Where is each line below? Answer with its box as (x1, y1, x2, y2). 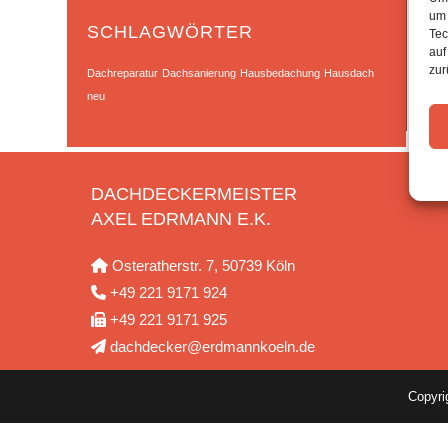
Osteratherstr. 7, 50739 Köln (108, 257, 296, 274)
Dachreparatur (87, 67, 159, 79)
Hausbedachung (240, 67, 321, 79)
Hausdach (324, 67, 375, 79)
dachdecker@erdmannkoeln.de (106, 338, 316, 355)
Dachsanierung (162, 67, 237, 79)
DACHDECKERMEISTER (91, 184, 298, 204)
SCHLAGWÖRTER (87, 22, 254, 42)
